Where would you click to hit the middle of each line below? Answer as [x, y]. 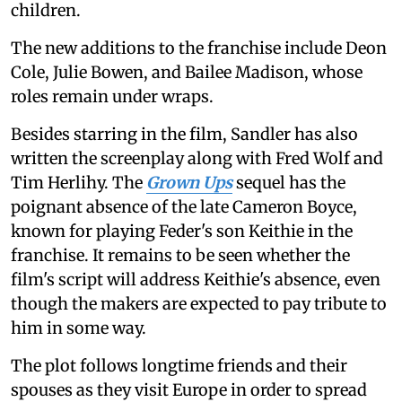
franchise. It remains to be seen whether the [180, 255]
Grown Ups [189, 183]
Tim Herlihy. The [79, 183]
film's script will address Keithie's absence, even [196, 280]
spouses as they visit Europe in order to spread [189, 390]
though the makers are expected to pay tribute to [199, 304]
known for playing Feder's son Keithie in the [182, 231]
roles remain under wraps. [112, 96]
